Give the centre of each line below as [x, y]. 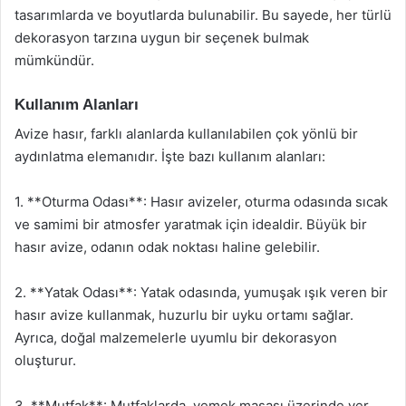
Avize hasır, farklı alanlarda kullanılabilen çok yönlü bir [186, 134]
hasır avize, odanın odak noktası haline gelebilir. [167, 247]
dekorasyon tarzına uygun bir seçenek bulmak [162, 37]
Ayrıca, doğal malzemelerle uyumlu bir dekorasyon [176, 338]
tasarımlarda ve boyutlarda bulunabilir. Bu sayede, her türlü [203, 14]
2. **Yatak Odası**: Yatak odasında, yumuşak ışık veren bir [201, 292]
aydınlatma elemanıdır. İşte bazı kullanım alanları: [170, 156]
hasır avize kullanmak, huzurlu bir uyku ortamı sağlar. [184, 315]
